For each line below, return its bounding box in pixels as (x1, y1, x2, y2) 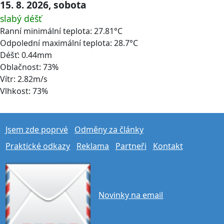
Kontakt (152, 140, 183, 152)
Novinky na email (98, 189, 163, 201)
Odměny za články (74, 123, 143, 135)
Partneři (115, 140, 146, 152)
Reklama (76, 140, 109, 152)
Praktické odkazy (5, 140, 70, 152)
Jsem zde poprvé (5, 123, 68, 135)
